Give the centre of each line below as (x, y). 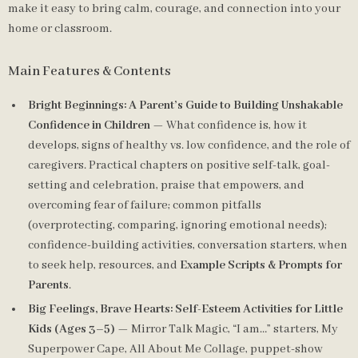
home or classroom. (60, 29)
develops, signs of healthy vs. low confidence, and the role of (189, 145)
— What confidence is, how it (229, 125)
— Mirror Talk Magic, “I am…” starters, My (227, 329)
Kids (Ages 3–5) (72, 329)
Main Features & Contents (89, 72)
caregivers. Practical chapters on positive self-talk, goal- (179, 165)
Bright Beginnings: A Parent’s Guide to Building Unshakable (185, 105)
